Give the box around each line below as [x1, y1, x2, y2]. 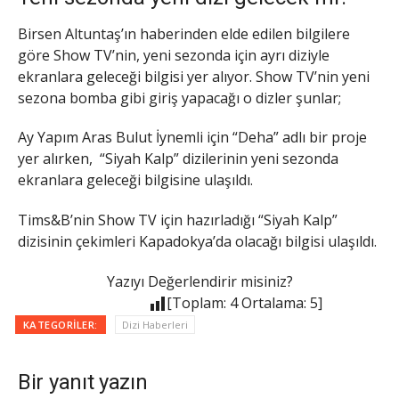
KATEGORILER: [22, 317, 98, 331]
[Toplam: [166, 292, 230, 313]
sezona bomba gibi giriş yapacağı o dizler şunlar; [18, 87, 341, 108]
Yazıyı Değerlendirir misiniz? [106, 271, 293, 291]
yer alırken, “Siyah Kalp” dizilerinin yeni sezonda [18, 149, 338, 169]
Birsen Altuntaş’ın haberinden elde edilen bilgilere [18, 23, 350, 44]
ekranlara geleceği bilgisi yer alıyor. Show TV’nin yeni [18, 66, 370, 86]
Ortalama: [237, 292, 310, 313]
